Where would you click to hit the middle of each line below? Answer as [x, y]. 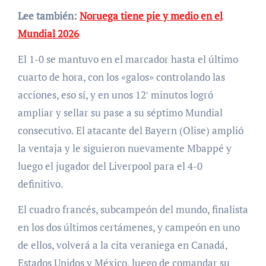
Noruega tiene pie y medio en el [151, 16]
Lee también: [48, 16]
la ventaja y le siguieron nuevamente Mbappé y [124, 148]
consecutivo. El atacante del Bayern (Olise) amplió [130, 131]
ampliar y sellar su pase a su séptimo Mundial [120, 113]
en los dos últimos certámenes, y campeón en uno [129, 227]
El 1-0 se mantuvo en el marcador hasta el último [128, 59]
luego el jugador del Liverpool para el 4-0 [110, 166]
